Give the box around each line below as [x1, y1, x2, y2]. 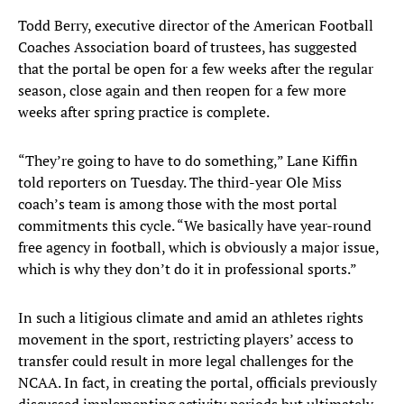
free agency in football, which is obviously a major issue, [18, 237, 379, 258]
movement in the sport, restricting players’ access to [18, 329, 353, 350]
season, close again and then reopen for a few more [18, 80, 346, 101]
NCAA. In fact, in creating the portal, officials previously [18, 372, 377, 393]
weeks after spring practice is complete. [18, 102, 270, 123]
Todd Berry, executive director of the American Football [18, 15, 373, 36]
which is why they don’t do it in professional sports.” [18, 259, 357, 280]
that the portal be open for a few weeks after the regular [18, 59, 373, 79]
